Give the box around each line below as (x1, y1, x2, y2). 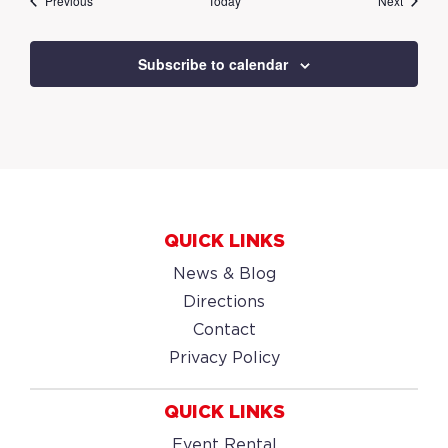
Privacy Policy (168, 351, 280, 366)
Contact (192, 323, 256, 338)
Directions (183, 295, 265, 310)
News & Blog (172, 267, 276, 282)
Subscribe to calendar (138, 54, 288, 74)
